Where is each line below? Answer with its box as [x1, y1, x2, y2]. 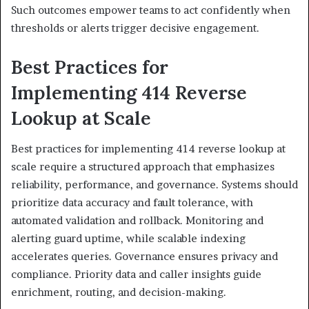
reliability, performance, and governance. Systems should [11, 178, 298, 192]
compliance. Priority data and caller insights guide [11, 268, 261, 281]
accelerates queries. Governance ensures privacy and [11, 250, 278, 263]
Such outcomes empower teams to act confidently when [11, 3, 290, 17]
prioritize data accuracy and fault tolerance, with [11, 196, 253, 210]
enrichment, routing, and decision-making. [11, 286, 226, 299]
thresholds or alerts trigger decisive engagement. [11, 21, 259, 34]
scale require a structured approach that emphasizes [11, 160, 275, 174]
